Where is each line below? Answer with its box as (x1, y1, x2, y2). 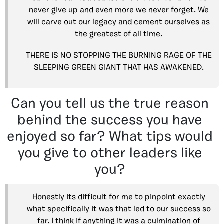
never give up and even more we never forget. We (28, 6, 209, 15)
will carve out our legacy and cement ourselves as (27, 18, 210, 27)
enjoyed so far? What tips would (7, 130, 213, 145)
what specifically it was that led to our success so (26, 205, 211, 214)
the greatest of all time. (75, 30, 162, 39)
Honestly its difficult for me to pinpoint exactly (32, 193, 205, 202)
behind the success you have (17, 114, 202, 128)
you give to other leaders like (17, 147, 202, 161)
